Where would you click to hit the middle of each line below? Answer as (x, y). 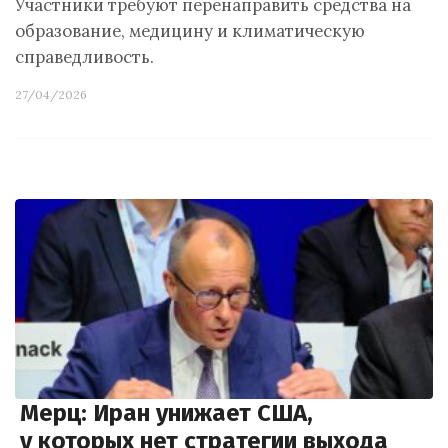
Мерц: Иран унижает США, (166, 413)
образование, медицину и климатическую (190, 31)
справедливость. (84, 57)
